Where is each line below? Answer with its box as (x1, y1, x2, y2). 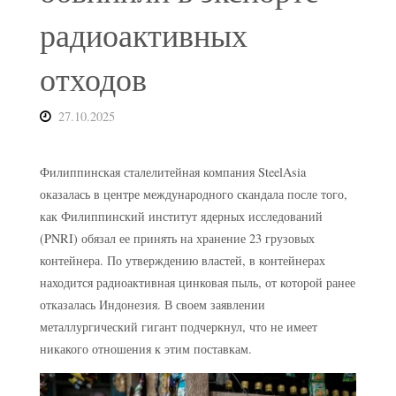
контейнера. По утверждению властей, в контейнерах (39, 252, 325, 270)
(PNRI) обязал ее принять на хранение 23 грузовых (39, 230, 315, 247)
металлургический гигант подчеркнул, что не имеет (39, 318, 317, 336)
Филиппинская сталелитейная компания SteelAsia (39, 164, 306, 181)
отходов (39, 57, 147, 101)
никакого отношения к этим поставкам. (39, 340, 252, 358)
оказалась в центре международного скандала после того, (39, 186, 347, 203)
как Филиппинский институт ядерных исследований (39, 208, 323, 225)
